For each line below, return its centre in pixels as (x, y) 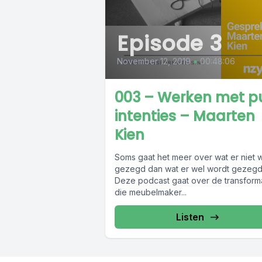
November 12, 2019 (154, 61)
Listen (190, 217)
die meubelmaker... (151, 192)
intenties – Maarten (185, 116)
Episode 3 (170, 44)
